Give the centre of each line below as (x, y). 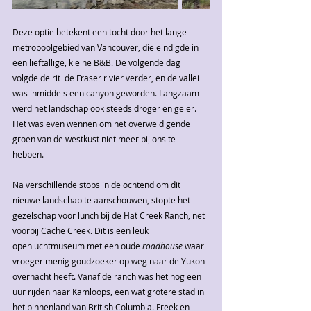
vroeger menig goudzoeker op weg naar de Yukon (110, 261)
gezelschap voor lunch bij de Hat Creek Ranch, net (110, 216)
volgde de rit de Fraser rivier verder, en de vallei (107, 78)
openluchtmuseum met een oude (77, 246)
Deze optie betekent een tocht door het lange (101, 32)
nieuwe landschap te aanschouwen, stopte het (102, 200)
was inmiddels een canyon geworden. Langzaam (107, 93)
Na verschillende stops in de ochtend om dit (98, 185)
